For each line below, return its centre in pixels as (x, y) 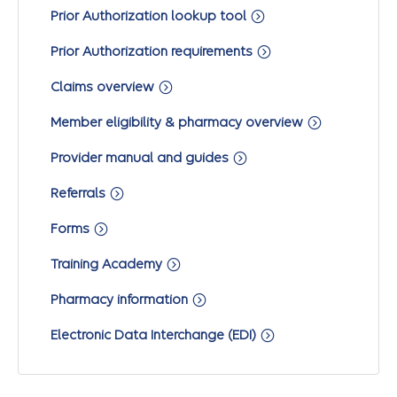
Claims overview (104, 86)
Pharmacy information (121, 299)
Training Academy (108, 264)
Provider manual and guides (141, 157)
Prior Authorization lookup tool (150, 16)
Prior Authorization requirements (153, 51)
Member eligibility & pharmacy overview (179, 122)
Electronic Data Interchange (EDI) (155, 335)
